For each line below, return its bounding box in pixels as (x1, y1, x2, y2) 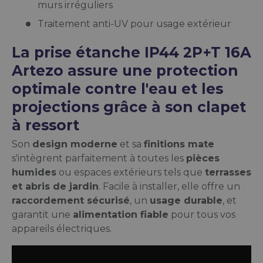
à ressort (12, 116, 79, 134)
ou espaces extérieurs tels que (56, 167, 205, 178)
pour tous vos (168, 209, 235, 220)
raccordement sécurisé (12, 195, 130, 206)
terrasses (205, 167, 251, 178)
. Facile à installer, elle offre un (99, 181, 240, 192)
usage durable (150, 195, 222, 206)
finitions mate (144, 139, 214, 150)
